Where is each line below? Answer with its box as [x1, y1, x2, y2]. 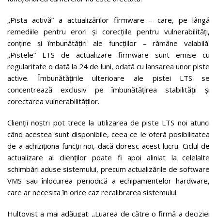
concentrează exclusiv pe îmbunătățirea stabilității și [7, 84, 210, 94]
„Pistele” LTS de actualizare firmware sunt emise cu [7, 49, 210, 60]
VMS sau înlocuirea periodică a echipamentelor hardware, [7, 175, 210, 186]
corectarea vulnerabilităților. [7, 96, 99, 106]
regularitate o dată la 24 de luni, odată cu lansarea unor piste [7, 61, 210, 71]
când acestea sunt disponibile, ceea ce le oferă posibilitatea [7, 129, 210, 139]
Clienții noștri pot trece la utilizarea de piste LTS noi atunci [7, 117, 210, 127]
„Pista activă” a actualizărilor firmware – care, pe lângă [7, 15, 210, 25]
